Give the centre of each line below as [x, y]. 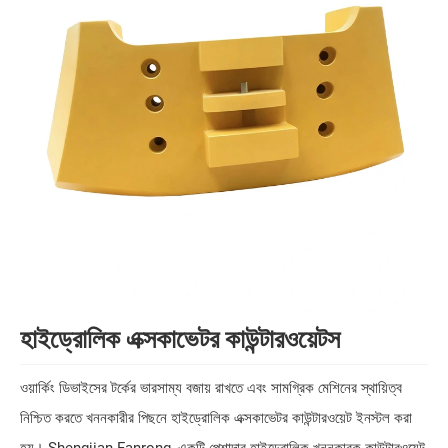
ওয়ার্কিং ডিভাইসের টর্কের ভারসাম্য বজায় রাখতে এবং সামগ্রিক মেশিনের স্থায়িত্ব [211, 388]
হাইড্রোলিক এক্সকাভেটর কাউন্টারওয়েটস [180, 339]
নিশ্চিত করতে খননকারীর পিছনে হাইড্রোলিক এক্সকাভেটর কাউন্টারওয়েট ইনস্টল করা [216, 418]
